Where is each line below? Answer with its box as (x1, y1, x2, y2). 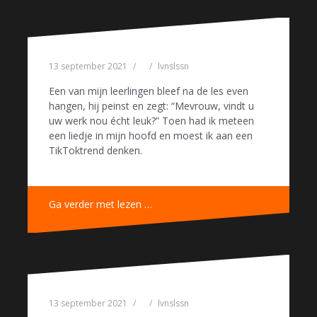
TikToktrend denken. (49, 144, 142, 158)
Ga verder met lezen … (49, 197, 152, 212)
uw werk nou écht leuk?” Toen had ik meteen (49, 114, 254, 128)
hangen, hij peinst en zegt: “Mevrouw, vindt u (49, 99, 254, 113)
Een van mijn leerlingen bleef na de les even (49, 84, 248, 98)
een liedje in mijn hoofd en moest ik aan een (49, 129, 253, 143)
